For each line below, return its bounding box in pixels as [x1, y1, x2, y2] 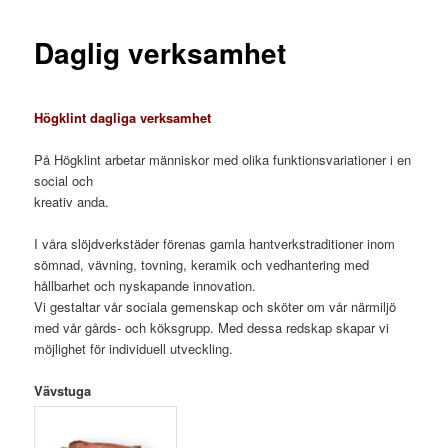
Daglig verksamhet [34, 32, 287, 74]
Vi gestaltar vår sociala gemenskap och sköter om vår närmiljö [34, 296, 397, 316]
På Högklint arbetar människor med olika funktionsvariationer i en [34, 149, 412, 169]
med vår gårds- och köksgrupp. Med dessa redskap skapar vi [34, 317, 390, 337]
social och [34, 170, 94, 190]
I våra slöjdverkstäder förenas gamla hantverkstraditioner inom [34, 233, 396, 253]
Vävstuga [34, 380, 92, 400]
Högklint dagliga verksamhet [34, 107, 212, 127]
